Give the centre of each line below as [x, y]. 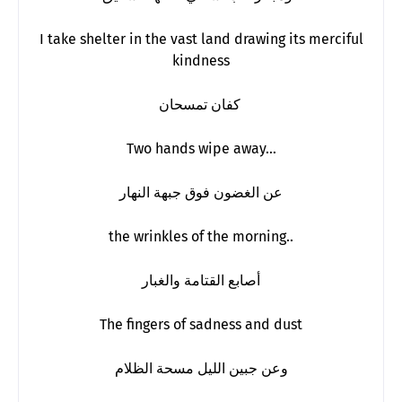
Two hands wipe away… [201, 148]
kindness [201, 60]
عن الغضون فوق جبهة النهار [201, 192]
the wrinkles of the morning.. [201, 236]
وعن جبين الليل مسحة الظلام [201, 368]
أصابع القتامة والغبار [201, 280]
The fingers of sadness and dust [201, 324]
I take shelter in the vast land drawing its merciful [201, 39]
